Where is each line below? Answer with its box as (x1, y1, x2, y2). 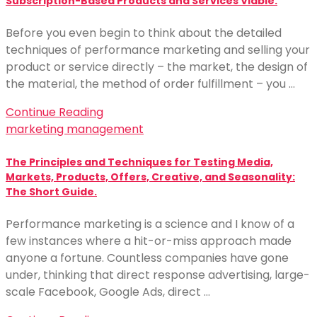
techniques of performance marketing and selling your (6, 42, 310, 59)
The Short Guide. (6, 184, 97, 199)
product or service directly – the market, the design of (6, 59, 308, 76)
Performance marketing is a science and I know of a (6, 216, 294, 232)
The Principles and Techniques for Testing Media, (6, 154, 273, 169)
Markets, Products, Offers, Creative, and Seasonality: (6, 169, 295, 184)
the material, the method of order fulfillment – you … (6, 76, 295, 93)
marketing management (6, 121, 144, 138)
